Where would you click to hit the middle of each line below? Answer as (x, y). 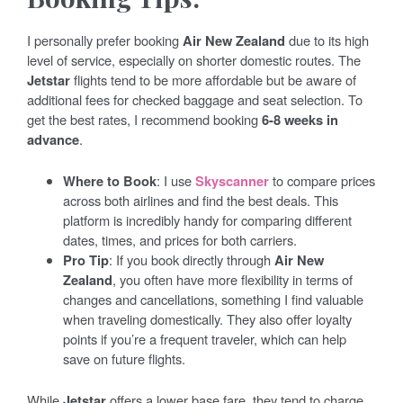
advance (53, 139)
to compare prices (322, 180)
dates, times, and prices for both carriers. (180, 239)
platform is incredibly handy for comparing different (207, 219)
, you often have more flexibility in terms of (233, 279)
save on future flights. (124, 358)
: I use (176, 180)
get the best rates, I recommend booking (144, 119)
